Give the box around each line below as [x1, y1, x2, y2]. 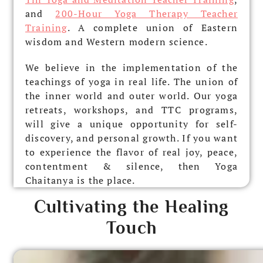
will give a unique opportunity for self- [25, 117, 238, 130]
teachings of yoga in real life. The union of [25, 75, 238, 88]
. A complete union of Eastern [67, 21, 238, 34]
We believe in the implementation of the [25, 60, 238, 74]
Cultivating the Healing [33, 196, 230, 217]
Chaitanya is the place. [25, 173, 136, 187]
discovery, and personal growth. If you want [25, 131, 238, 144]
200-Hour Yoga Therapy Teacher [55, 6, 238, 20]
